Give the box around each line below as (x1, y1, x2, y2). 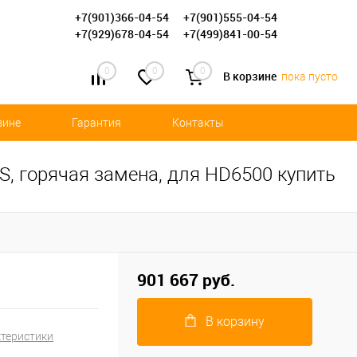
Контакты (172, 116, 224, 130)
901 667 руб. (137, 269, 235, 291)
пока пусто (281, 70, 338, 84)
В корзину (205, 314, 265, 329)
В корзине (223, 69, 279, 84)
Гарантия (72, 116, 121, 130)
